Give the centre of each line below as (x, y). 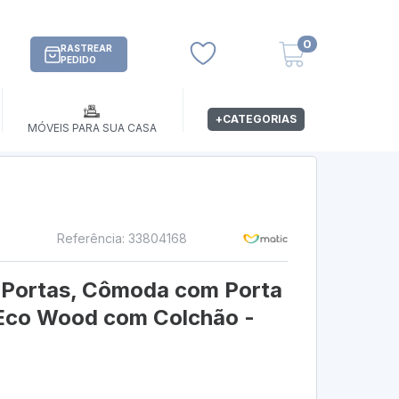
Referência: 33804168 (122, 239)
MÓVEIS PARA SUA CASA (92, 128)
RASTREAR (87, 49)
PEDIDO (79, 60)
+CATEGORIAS (256, 119)
